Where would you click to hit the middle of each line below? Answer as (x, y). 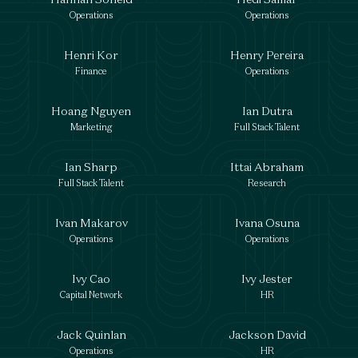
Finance (91, 71)
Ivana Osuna (267, 223)
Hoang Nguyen (91, 111)
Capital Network (91, 295)
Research (267, 183)
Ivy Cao (91, 278)
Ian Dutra (267, 111)
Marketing (91, 127)
